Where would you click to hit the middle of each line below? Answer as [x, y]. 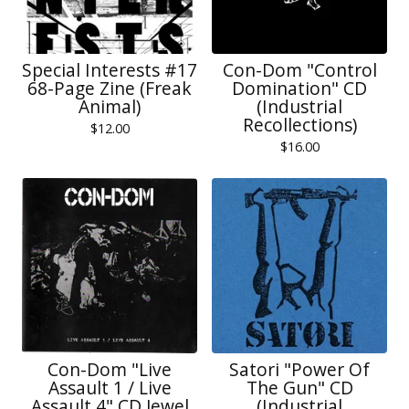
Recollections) [299, 125]
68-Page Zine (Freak [110, 88]
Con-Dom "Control [299, 70]
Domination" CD [299, 88]
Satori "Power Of [299, 369]
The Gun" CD [299, 388]
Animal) [110, 106]
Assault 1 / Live [110, 388]
